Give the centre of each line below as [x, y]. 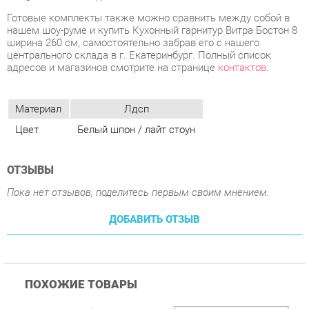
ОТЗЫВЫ [29, 89]
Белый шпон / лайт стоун [131, 50]
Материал [37, 30]
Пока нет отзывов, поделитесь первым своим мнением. [132, 110]
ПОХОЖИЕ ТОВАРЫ [78, 199]
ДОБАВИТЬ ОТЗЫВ [148, 136]
